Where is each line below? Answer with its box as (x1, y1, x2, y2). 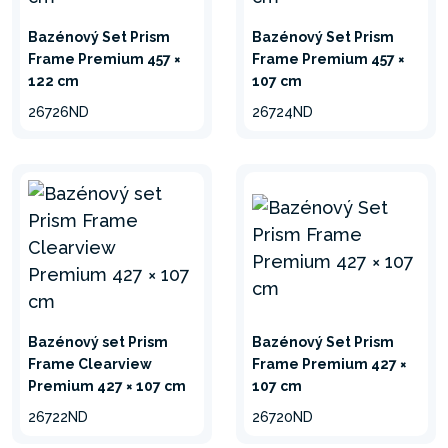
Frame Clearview (28, 356, 152, 372)
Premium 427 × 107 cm (28, 378, 186, 394)
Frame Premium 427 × (252, 356, 407, 372)
